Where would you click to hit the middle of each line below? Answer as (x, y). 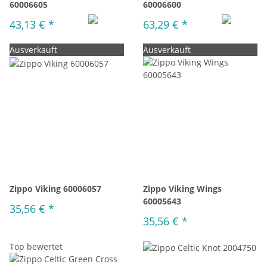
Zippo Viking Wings (182, 189)
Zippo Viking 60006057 (55, 189)
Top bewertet (36, 246)
